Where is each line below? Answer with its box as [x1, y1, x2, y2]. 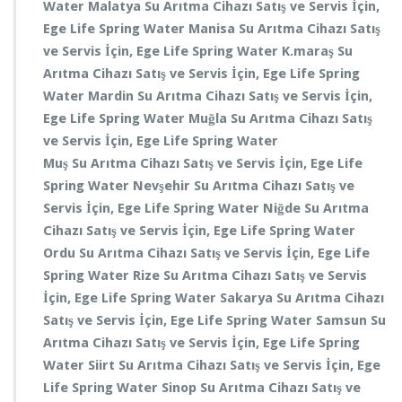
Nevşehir [133, 178, 194, 194]
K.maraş [282, 43, 337, 59]
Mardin [88, 88, 137, 104]
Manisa [188, 21, 239, 37]
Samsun [316, 312, 371, 328]
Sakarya [220, 290, 276, 306]
